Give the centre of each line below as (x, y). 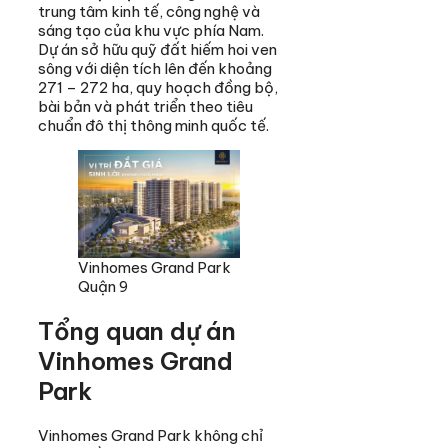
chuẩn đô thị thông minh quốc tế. (153, 125)
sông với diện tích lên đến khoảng (155, 68)
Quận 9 (103, 286)
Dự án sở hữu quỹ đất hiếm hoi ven (157, 49)
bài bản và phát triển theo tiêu (145, 106)
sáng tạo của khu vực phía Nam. (151, 30)
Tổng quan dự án (137, 330)
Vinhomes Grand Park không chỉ (150, 435)
